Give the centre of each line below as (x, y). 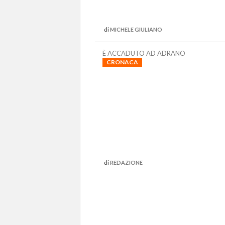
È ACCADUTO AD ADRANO (144, 53)
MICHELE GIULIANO (136, 29)
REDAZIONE (126, 162)
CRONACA (122, 62)
